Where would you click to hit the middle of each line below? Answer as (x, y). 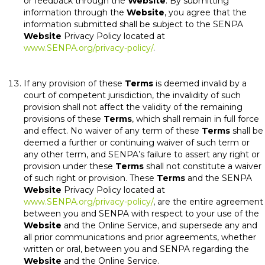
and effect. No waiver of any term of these (113, 131)
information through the (75, 12)
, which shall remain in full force (195, 119)
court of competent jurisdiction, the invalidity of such (132, 95)
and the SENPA (219, 178)
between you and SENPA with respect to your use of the (141, 214)
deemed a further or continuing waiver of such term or (137, 143)
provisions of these (64, 119)
